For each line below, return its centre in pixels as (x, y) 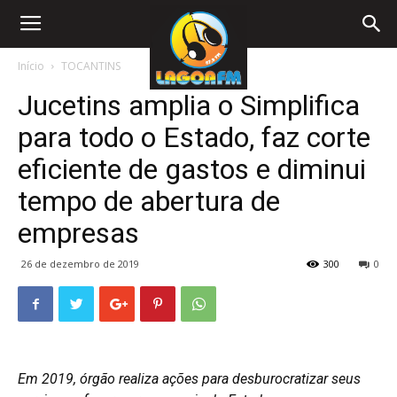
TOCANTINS (91, 66)
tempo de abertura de (149, 201)
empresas (78, 233)
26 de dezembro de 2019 (80, 264)
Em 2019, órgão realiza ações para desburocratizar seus (189, 379)
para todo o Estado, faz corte (194, 137)
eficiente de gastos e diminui (192, 169)
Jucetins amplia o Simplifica (189, 105)
